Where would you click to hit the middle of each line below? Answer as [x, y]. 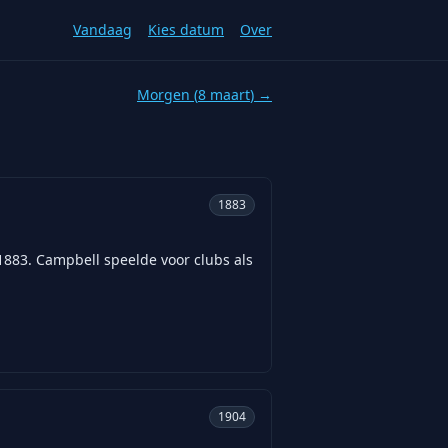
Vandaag [102, 29]
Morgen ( [167, 94]
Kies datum [186, 29]
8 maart [224, 94]
